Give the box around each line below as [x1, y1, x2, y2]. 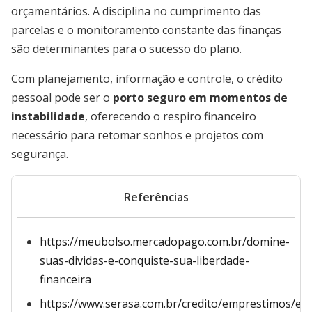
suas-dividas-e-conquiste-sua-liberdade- [40, 253, 249, 268]
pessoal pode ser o [11, 90, 113, 105]
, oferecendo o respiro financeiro [85, 109, 256, 124]
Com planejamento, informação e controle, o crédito [11, 71, 283, 86]
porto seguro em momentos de [113, 90, 288, 105]
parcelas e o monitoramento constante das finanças [11, 22, 281, 38]
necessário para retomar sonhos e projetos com [11, 127, 263, 143]
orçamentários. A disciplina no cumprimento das [11, 3, 261, 19]
